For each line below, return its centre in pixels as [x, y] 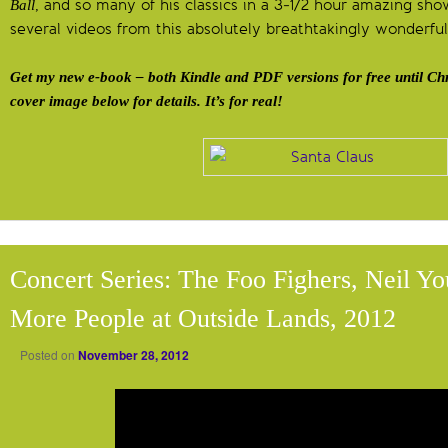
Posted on [49, 355]
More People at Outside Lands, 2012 [203, 319]
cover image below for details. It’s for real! [146, 101]
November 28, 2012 [133, 355]
